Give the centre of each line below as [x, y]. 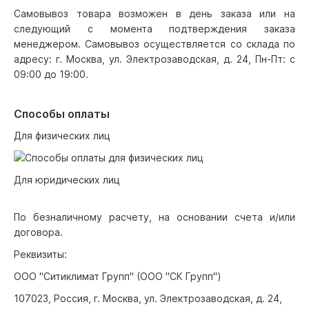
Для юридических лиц [67, 180]
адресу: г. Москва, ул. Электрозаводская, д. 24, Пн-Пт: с [154, 59]
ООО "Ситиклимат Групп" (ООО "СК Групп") [118, 276]
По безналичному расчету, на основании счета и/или [154, 217]
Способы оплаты [62, 114]
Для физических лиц [62, 136]
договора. [38, 232]
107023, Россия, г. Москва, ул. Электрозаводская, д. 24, [148, 298]
